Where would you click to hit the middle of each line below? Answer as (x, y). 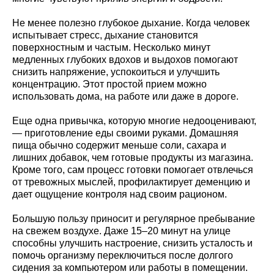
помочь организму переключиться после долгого (123, 255)
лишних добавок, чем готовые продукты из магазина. (133, 157)
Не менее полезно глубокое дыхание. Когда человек (131, 23)
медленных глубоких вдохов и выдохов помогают (125, 59)
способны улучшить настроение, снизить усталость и (132, 243)
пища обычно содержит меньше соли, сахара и (119, 145)
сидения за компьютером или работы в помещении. (130, 267)
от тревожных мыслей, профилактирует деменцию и (131, 182)
